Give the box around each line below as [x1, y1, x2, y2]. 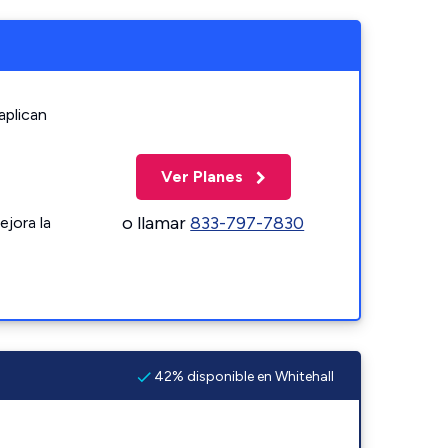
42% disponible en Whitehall [151, 367, 334, 385]
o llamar [122, 211, 191, 234]
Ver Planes [160, 166, 247, 186]
